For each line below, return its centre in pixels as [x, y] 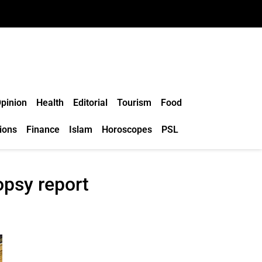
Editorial [90, 103]
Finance [43, 130]
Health [50, 103]
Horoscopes [127, 130]
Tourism [134, 103]
